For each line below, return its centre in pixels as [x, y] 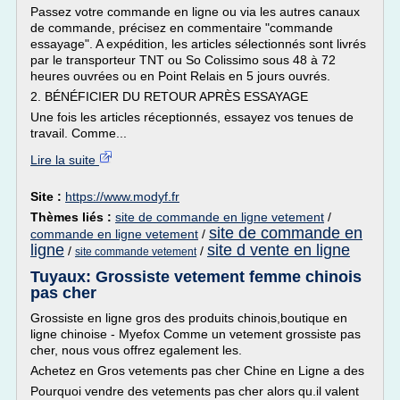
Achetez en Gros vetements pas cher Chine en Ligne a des [197, 371]
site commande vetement [136, 252]
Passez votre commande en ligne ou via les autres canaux [195, 12]
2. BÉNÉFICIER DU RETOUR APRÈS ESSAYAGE [169, 96]
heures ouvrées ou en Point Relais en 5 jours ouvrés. [180, 76]
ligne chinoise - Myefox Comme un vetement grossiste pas [196, 334]
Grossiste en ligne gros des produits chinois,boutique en [189, 318]
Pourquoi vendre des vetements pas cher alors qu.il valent [195, 391]
